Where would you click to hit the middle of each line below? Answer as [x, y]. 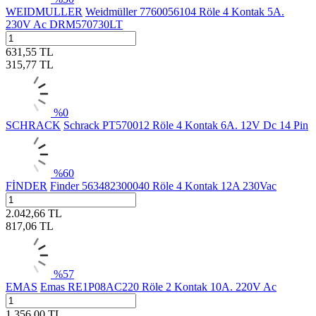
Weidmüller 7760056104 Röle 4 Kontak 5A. [185, 11]
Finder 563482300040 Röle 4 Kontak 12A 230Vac [163, 186]
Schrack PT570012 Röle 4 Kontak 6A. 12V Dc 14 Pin [186, 125]
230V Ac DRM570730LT [64, 24]
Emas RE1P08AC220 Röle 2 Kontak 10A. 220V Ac [158, 286]
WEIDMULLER [44, 11]
